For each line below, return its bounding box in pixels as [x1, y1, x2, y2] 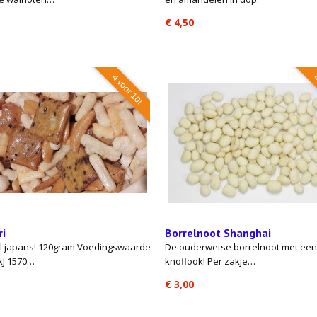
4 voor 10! [110, 71, 145, 107]
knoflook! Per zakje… [165, 255, 255, 267]
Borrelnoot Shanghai [165, 226, 271, 240]
